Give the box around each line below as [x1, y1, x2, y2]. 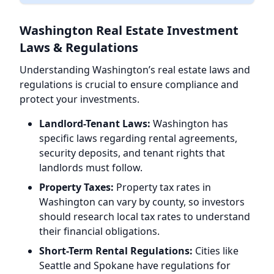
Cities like [193, 244, 239, 257]
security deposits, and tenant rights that [39, 146, 225, 160]
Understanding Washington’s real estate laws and [20, 63, 250, 76]
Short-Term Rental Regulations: [39, 244, 193, 257]
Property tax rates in [114, 180, 211, 194]
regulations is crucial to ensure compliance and [20, 78, 239, 91]
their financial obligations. [39, 224, 160, 238]
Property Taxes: [39, 180, 114, 194]
